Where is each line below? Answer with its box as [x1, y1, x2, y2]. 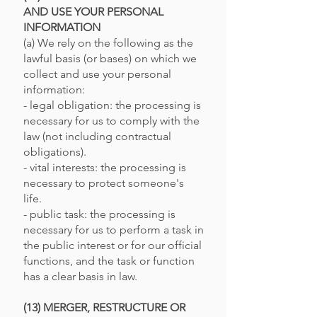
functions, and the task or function [23, 254, 195, 267]
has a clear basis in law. [23, 270, 137, 283]
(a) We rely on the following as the [23, 36, 193, 50]
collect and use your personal [23, 67, 171, 81]
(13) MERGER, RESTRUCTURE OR [23, 301, 185, 314]
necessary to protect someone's [23, 176, 184, 190]
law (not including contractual [23, 129, 171, 143]
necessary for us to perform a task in [23, 223, 204, 236]
